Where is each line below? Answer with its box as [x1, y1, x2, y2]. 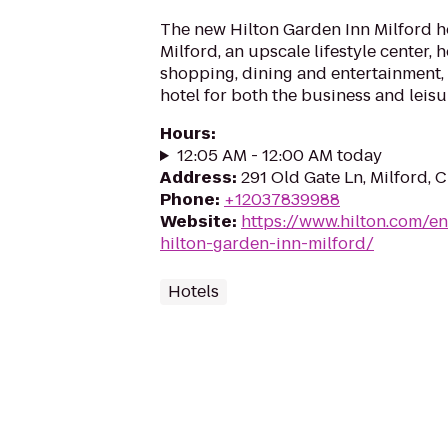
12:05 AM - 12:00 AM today [176, 144, 382, 167]
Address [160, 166, 232, 189]
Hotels [168, 280, 219, 303]
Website [160, 210, 232, 233]
